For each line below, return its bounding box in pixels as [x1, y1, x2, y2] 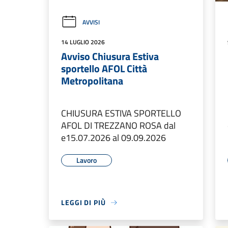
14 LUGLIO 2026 [61, 37, 105, 47]
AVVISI [82, 17, 100, 27]
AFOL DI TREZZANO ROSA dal [61, 119, 176, 133]
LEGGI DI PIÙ [61, 197, 106, 208]
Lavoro [76, 155, 97, 166]
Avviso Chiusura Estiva [61, 48, 159, 65]
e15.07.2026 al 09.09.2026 [61, 131, 166, 145]
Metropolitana [61, 73, 123, 89]
